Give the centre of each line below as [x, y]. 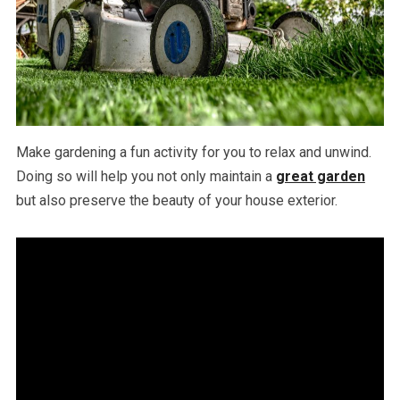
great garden [320, 177]
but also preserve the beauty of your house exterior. [176, 201]
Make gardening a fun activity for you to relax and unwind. [193, 153]
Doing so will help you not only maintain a [146, 177]
